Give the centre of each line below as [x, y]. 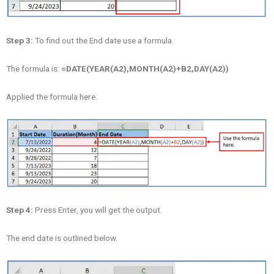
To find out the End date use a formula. [103, 41]
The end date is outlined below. [62, 238]
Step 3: [20, 41]
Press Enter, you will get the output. [98, 210]
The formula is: [34, 69]
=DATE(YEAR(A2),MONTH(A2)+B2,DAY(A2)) [145, 69]
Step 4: [20, 210]
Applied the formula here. [52, 97]
